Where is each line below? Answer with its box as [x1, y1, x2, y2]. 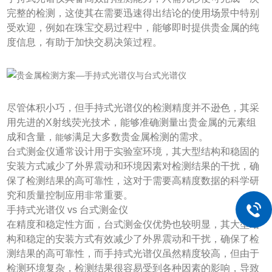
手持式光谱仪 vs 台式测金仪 [7, 204, 129, 215]
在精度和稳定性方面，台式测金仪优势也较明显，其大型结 [7, 219, 260, 229]
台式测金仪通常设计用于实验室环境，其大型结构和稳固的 [7, 146, 260, 157]
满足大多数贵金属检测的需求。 [72, 131, 209, 142]
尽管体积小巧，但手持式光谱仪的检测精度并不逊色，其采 [7, 102, 260, 113]
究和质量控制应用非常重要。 [7, 189, 134, 200]
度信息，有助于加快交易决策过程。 [7, 36, 163, 47]
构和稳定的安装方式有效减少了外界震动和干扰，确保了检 [7, 233, 260, 244]
